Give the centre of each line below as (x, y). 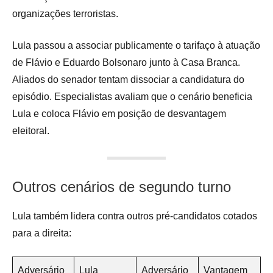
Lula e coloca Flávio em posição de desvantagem (119, 114)
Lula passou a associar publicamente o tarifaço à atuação (136, 46)
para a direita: (42, 233)
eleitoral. (31, 131)
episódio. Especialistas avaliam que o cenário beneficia (132, 97)
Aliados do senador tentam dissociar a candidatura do (128, 80)
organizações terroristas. (65, 14)
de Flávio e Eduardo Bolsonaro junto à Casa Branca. (126, 63)
